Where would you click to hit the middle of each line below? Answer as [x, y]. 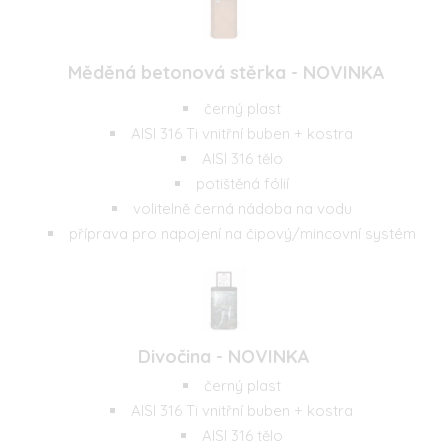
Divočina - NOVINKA [224, 356]
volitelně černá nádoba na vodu [242, 208]
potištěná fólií [242, 183]
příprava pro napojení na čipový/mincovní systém [242, 233]
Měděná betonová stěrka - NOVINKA [224, 72]
